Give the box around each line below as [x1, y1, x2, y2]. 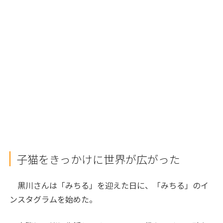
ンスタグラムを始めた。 [9, 193, 98, 206]
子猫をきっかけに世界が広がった [16, 151, 181, 167]
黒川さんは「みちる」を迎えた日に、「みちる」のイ [9, 179, 209, 192]
